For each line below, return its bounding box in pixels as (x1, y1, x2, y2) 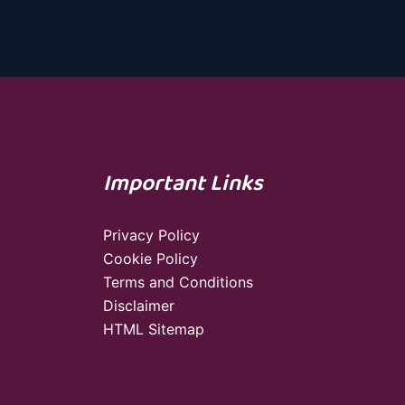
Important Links (102, 166, 263, 202)
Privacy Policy (102, 226, 200, 245)
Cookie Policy (102, 250, 198, 268)
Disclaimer (102, 297, 174, 316)
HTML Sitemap (102, 320, 204, 339)
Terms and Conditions (102, 273, 253, 292)
